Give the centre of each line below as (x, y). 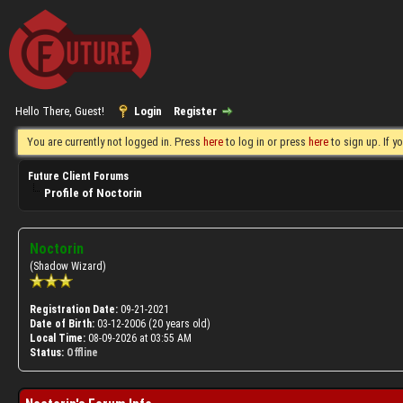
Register (195, 111)
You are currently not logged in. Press (115, 142)
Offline (82, 353)
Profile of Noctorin (93, 193)
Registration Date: (74, 309)
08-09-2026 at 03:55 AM (139, 338)
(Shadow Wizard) (68, 266)
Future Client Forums (78, 176)
